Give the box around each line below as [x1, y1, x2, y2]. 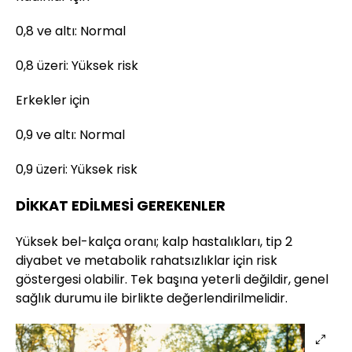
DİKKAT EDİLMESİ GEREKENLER [16, 195, 225, 215]
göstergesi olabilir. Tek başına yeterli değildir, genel [16, 269, 328, 288]
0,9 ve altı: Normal [16, 125, 125, 144]
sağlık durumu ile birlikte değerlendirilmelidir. [16, 288, 288, 307]
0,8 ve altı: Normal [16, 21, 126, 40]
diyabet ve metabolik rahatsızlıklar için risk [16, 251, 277, 269]
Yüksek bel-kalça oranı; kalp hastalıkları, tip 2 [16, 232, 292, 251]
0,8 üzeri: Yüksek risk [16, 56, 138, 75]
